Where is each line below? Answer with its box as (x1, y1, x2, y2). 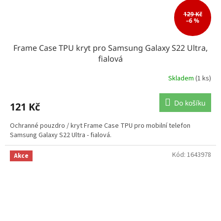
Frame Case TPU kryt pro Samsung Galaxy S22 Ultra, (13, 42, 208, 53)
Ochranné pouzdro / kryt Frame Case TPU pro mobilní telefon (10, 120, 190, 131)
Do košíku (174, 98, 206, 108)
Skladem (168, 74, 195, 84)
